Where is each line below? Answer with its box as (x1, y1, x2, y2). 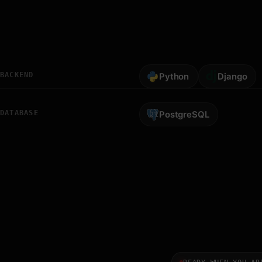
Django (218, 71, 247, 82)
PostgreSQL (158, 109, 210, 120)
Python (158, 71, 189, 82)
